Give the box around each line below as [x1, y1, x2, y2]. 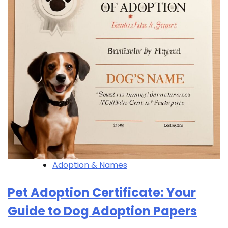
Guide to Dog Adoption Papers [8, 203, 197, 220]
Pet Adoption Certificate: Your [8, 184, 196, 202]
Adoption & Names [52, 159, 127, 172]
